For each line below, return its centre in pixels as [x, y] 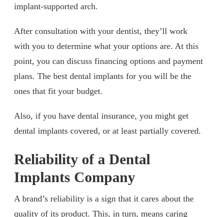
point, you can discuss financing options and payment [108, 61]
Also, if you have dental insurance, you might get [101, 116]
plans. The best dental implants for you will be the [103, 76]
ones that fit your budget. [58, 91]
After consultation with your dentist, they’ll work [101, 31]
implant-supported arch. [56, 6]
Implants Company [75, 177]
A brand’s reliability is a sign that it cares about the [104, 198]
